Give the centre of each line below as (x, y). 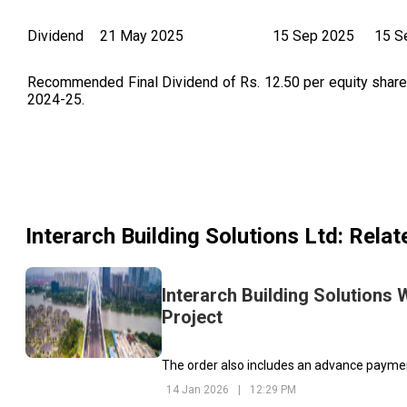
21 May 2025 (142, 36)
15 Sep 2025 (313, 36)
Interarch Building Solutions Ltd (182, 237)
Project (192, 317)
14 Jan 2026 (198, 389)
